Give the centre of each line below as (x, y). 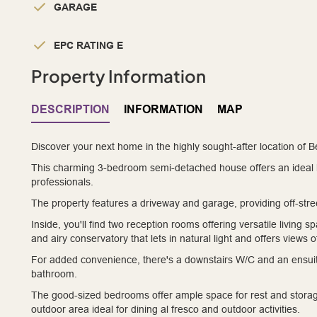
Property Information (119, 76)
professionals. (62, 182)
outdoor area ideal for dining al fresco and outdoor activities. (166, 310)
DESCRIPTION (70, 110)
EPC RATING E (88, 46)
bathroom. (54, 274)
